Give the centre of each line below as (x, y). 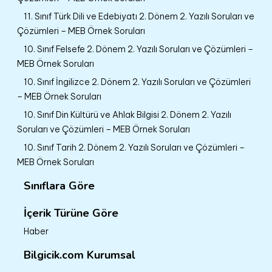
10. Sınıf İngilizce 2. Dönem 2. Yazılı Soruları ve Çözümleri (137, 82)
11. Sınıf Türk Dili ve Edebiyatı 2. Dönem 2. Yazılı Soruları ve (139, 16)
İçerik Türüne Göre (71, 213)
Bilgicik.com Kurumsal (80, 255)
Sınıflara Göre (59, 185)
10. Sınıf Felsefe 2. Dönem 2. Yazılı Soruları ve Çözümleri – (138, 49)
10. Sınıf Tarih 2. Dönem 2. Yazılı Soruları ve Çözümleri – (134, 147)
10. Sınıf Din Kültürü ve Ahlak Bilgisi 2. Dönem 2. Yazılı (127, 114)
